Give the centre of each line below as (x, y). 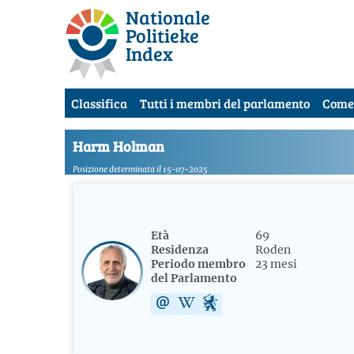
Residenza (180, 250)
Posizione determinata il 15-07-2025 (140, 170)
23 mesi (276, 264)
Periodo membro (198, 264)
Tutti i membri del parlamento (225, 103)
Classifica (99, 103)
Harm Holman (119, 147)
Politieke (162, 35)
